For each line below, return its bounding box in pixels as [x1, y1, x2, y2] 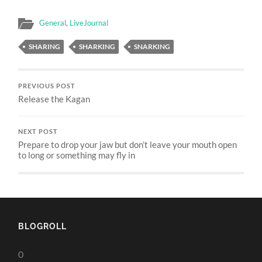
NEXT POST [18, 127, 58, 135]
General [39, 18, 67, 27]
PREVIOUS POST [18, 82, 76, 89]
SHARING [29, 42, 61, 51]
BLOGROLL [18, 220, 67, 231]
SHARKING [79, 42, 116, 51]
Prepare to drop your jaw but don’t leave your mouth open [18, 139, 237, 150]
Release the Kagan [18, 93, 91, 104]
